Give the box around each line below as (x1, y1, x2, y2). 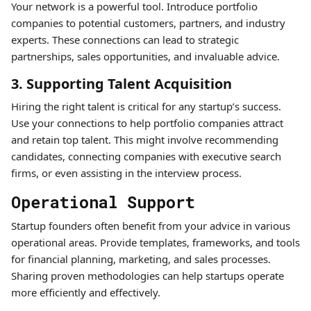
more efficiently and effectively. (11, 285, 160, 299)
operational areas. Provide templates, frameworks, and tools (11, 235, 300, 249)
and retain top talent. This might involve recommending (11, 133, 278, 146)
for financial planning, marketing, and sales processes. (11, 252, 271, 266)
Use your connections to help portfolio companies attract (11, 116, 283, 130)
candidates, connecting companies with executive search (11, 149, 281, 163)
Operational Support (11, 191, 195, 212)
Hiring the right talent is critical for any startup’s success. (11, 99, 281, 113)
